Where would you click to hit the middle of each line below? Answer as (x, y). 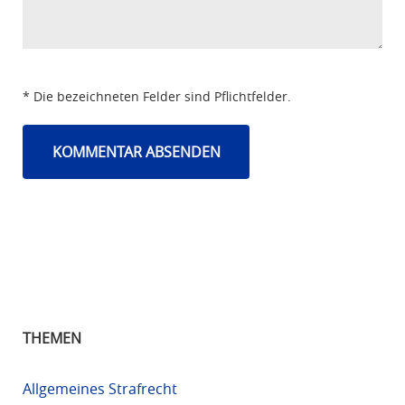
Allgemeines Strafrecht (99, 388)
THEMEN (52, 338)
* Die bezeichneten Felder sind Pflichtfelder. (156, 96)
